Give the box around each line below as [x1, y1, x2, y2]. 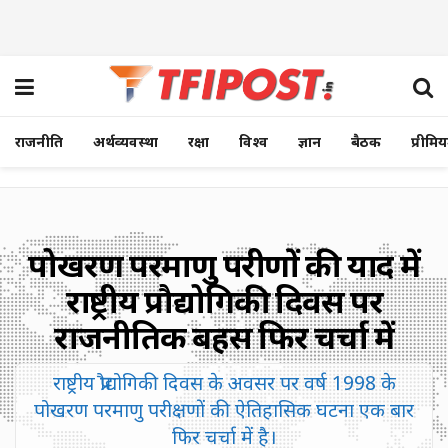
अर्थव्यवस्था [93, 132, 158, 151]
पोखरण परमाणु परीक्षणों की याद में [28, 243, 420, 286]
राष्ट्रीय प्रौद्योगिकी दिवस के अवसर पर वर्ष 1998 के [52, 368, 396, 396]
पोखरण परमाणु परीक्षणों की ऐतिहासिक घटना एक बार [34, 395, 414, 423]
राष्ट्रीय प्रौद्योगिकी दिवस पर [65, 279, 383, 322]
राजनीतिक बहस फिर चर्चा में [53, 315, 395, 358]
